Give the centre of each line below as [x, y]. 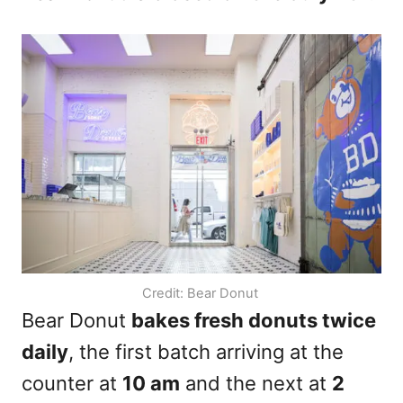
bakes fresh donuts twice [254, 320]
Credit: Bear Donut [201, 293]
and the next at [256, 383]
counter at [72, 383]
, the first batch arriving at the [206, 352]
